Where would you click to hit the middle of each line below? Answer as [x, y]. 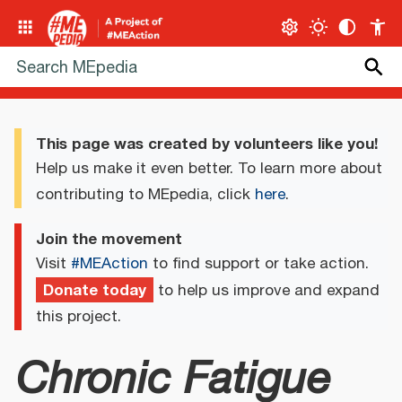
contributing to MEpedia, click [145, 195]
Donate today [95, 289]
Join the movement [109, 239]
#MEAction [109, 263]
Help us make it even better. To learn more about [209, 169]
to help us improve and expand [267, 290]
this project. [79, 316]
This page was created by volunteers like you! [207, 144]
